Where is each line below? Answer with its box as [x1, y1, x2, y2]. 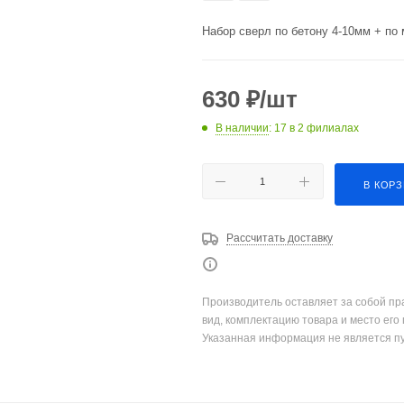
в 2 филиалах [289, 122, 359, 134]
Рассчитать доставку [226, 232, 333, 244]
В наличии [216, 122, 269, 134]
